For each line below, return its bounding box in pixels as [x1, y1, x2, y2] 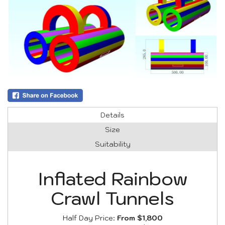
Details [100, 110, 125, 120]
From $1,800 [117, 213, 163, 222]
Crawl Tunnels [51, 186, 174, 210]
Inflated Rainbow [37, 166, 188, 190]
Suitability [94, 139, 131, 149]
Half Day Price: [62, 213, 117, 222]
